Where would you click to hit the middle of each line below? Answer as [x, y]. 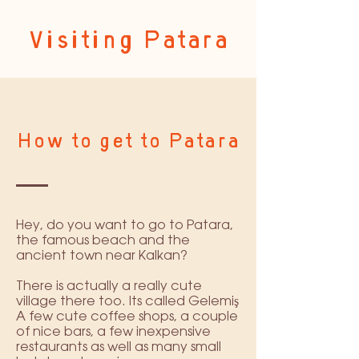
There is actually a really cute [109, 286]
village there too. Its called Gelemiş [127, 302]
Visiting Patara [128, 43]
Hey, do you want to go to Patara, [125, 226]
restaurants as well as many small [119, 347]
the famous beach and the [103, 241]
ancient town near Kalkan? [102, 256]
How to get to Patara [128, 143]
